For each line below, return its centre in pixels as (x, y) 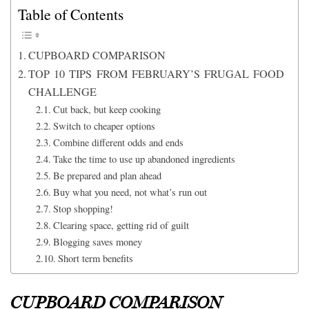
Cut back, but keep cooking (107, 110)
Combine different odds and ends (118, 143)
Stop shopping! (83, 209)
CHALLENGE (63, 92)
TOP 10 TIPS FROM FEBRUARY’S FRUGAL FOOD (156, 74)
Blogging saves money (97, 242)
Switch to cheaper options (106, 126)
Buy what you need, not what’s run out (130, 192)
